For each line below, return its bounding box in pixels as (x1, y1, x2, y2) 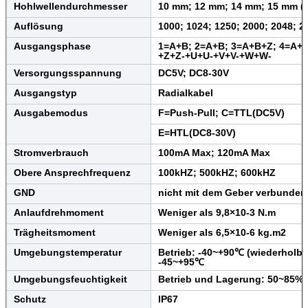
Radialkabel (158, 87, 213, 98)
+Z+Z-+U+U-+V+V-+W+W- (158, 49, 272, 61)
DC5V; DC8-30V (158, 67, 229, 78)
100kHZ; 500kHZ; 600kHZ (158, 166, 276, 178)
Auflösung (14, 20, 63, 32)
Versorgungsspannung (14, 67, 122, 78)
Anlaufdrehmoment (14, 206, 104, 218)
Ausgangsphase (14, 40, 91, 52)
